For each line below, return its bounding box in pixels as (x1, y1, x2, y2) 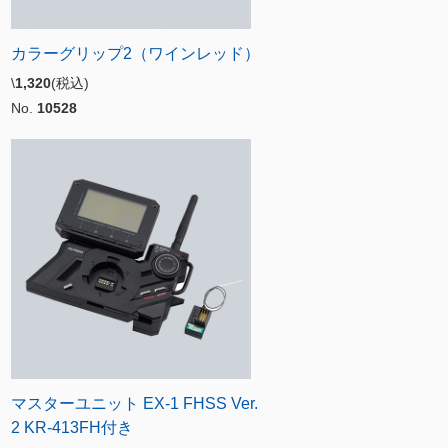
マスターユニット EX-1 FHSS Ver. (11, 394, 258, 412)
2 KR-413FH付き (11, 418, 133, 436)
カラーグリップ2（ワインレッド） (11, 44, 260, 62)
